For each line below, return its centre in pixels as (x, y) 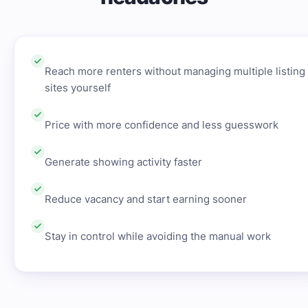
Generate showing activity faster (123, 162)
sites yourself (78, 87)
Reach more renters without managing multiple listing (175, 71)
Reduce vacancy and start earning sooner (146, 199)
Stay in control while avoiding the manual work (158, 236)
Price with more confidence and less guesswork (162, 124)
